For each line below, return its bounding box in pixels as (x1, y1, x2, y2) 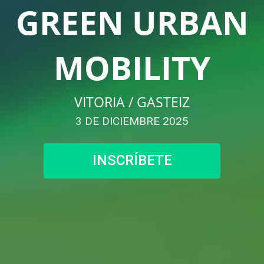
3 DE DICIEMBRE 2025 (75, 114, 189, 128)
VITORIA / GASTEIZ (74, 92, 190, 111)
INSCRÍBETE (92, 152, 172, 169)
